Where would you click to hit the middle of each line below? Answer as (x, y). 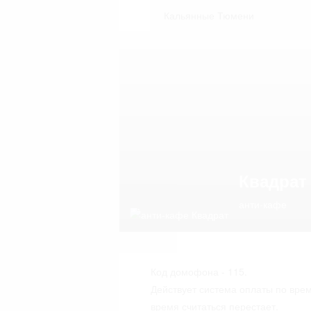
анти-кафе (263, 204)
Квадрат (273, 180)
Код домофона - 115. (199, 271)
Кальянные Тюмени (209, 15)
